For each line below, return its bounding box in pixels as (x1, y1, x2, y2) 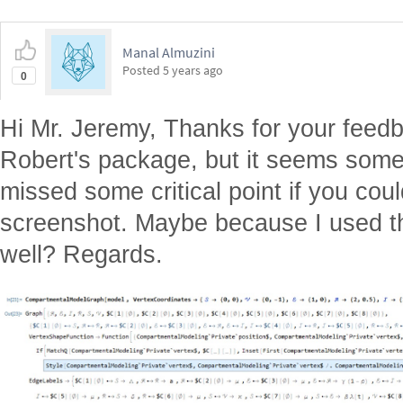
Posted (122, 62, 163, 78)
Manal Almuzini (122, 43, 215, 61)
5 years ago (163, 62, 223, 78)
